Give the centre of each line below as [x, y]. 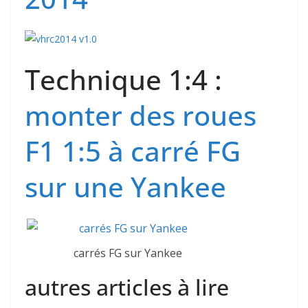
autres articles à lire [127, 287]
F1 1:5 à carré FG [133, 151]
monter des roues [141, 115]
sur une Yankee [125, 187]
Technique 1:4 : [123, 80]
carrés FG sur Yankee [128, 253]
